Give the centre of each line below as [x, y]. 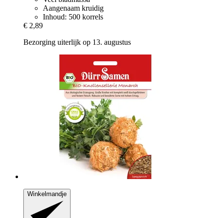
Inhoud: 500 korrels [73, 17]
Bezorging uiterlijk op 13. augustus [77, 42]
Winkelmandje [47, 194]
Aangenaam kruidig [73, 8]
